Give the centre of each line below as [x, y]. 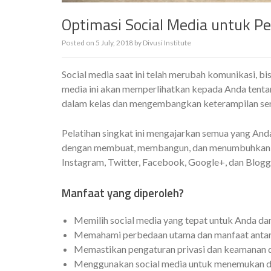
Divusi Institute [167, 43]
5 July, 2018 [114, 43]
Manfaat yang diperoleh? [123, 193]
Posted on [79, 43]
